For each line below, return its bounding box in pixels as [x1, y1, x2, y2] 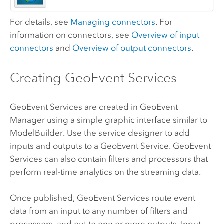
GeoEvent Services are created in [9, 101, 140, 112]
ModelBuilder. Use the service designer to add [9, 127, 190, 138]
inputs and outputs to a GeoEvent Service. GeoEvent [9, 140, 211, 151]
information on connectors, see [9, 30, 131, 40]
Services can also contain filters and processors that [9, 153, 208, 164]
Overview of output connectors [72, 43, 191, 53]
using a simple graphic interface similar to [44, 114, 207, 125]
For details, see [9, 17, 70, 27]
